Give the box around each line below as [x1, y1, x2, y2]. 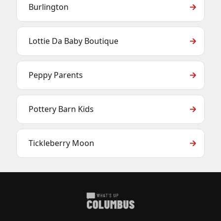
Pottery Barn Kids [29, 104, 94, 114]
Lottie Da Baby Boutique [29, 36, 118, 46]
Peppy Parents [29, 70, 83, 80]
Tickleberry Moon [29, 138, 94, 148]
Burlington [29, 1, 69, 12]
